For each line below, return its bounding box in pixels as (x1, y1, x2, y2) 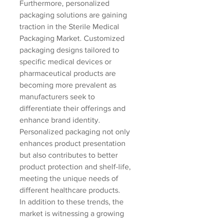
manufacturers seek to (19, 92, 95, 101)
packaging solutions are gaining (19, 11, 127, 19)
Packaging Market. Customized (19, 34, 125, 42)
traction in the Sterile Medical (19, 22, 119, 31)
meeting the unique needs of (19, 174, 118, 182)
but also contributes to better (19, 151, 118, 159)
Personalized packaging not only (19, 127, 130, 136)
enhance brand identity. (19, 116, 100, 124)
